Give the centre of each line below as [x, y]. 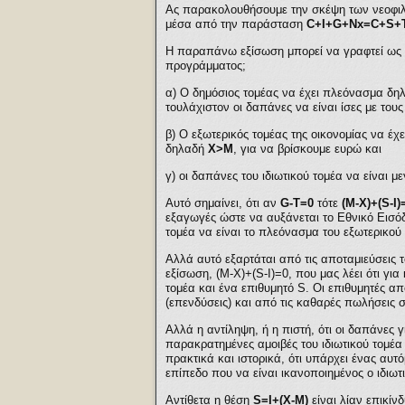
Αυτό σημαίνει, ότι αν [223, 203]
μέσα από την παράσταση [236, 24]
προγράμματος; [206, 66]
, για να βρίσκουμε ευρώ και [307, 149]
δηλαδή [187, 149]
